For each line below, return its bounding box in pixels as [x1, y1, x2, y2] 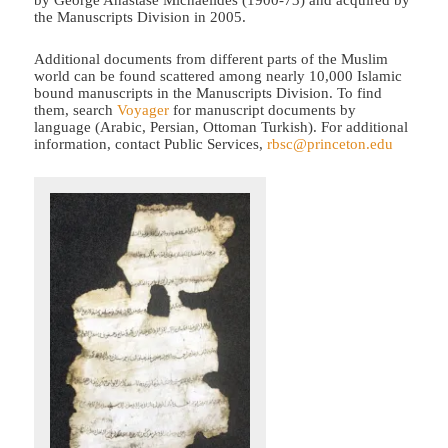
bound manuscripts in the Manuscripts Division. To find [34, 84, 383, 101]
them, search [34, 101, 118, 118]
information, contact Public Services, [34, 135, 268, 152]
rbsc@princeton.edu [267, 135, 394, 152]
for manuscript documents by [169, 101, 357, 118]
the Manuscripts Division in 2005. [34, 9, 247, 26]
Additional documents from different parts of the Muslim [34, 50, 389, 67]
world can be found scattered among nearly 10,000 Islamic [34, 67, 403, 84]
